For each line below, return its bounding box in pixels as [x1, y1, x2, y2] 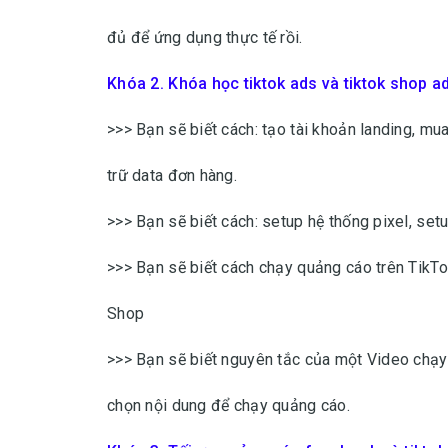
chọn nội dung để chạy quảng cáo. [107, 396, 350, 415]
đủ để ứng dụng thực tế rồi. [107, 28, 303, 47]
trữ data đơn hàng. [107, 166, 238, 185]
